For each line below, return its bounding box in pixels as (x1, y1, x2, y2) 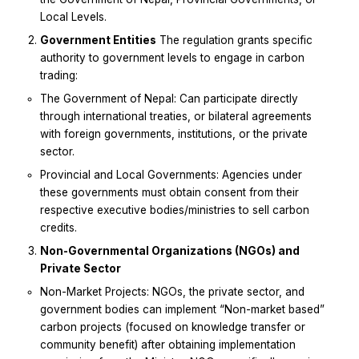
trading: (40, 69, 78, 83)
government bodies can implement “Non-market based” (40, 303, 325, 317)
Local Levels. (40, 10, 107, 24)
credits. (40, 221, 77, 235)
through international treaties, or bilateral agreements (40, 110, 312, 123)
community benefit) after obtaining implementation (40, 338, 296, 352)
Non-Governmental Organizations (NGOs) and (40, 244, 300, 258)
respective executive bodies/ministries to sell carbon (40, 204, 309, 217)
